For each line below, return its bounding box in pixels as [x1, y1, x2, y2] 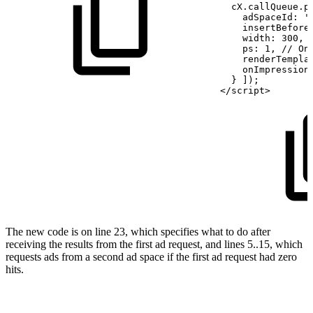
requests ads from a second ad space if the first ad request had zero [6, 251, 297, 263]
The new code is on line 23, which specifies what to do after [6, 226, 270, 238]
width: [220, 33, 276, 44]
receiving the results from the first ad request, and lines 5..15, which [6, 238, 303, 251]
